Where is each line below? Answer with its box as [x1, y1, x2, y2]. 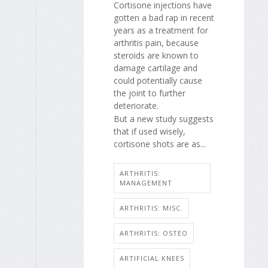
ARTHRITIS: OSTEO [120, 228, 188, 237]
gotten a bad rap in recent [114, 11, 214, 23]
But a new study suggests [114, 113, 214, 125]
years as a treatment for [114, 24, 208, 36]
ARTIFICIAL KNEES [120, 253, 184, 263]
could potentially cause [114, 74, 202, 86]
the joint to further [114, 87, 185, 99]
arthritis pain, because [114, 36, 199, 48]
